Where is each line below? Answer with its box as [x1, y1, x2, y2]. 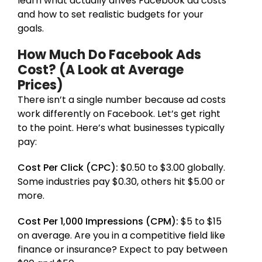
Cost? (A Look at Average [18, 60, 184, 79]
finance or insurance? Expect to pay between [18, 242, 227, 256]
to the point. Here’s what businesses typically [18, 120, 225, 135]
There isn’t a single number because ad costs [18, 92, 226, 106]
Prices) [18, 75, 63, 94]
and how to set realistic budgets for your [18, 7, 204, 21]
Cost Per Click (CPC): [18, 160, 120, 174]
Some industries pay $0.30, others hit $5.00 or [18, 174, 225, 188]
